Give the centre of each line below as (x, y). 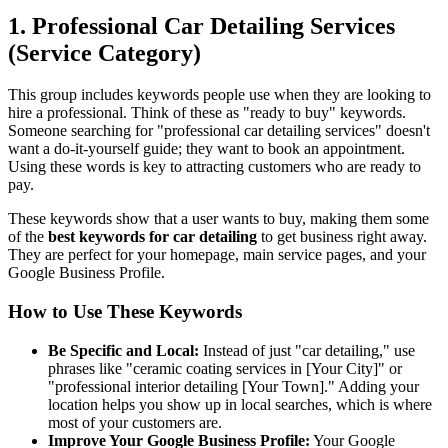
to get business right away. (342, 237)
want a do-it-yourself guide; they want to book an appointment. (206, 149)
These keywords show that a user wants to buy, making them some (218, 219)
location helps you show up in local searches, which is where (240, 404)
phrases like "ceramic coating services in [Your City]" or (225, 368)
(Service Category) (104, 52)
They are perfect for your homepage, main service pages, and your (217, 255)
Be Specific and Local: (123, 350)
